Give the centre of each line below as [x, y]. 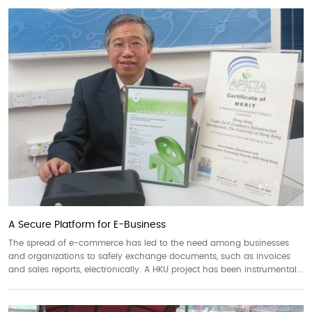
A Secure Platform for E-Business [87, 225]
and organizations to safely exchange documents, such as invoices [149, 257]
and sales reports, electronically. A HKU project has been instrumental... [156, 270]
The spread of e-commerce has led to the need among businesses [149, 243]
